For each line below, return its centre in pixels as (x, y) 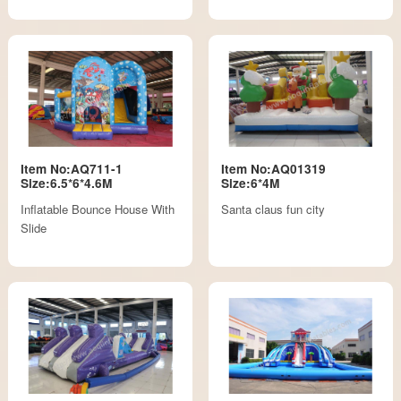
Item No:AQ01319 (273, 169)
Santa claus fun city (273, 209)
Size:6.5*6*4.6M (67, 183)
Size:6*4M (250, 183)
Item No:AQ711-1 (72, 169)
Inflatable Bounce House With (98, 209)
